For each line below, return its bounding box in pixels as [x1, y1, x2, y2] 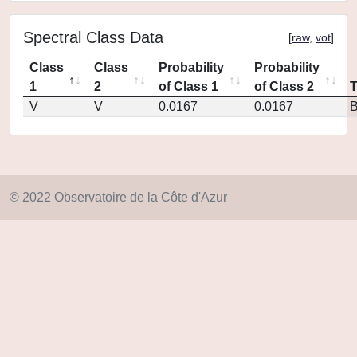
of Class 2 [254, 80, 314, 93]
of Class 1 [159, 80, 218, 93]
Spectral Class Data [23, 29, 163, 46]
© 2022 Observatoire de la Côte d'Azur [10, 190, 227, 204]
